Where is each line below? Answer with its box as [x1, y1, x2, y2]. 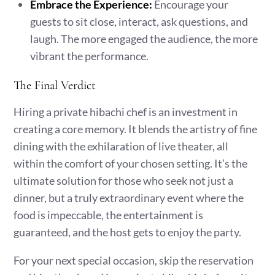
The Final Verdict [14, 78, 96, 93]
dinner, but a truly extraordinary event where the [14, 191, 244, 204]
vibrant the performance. [30, 49, 149, 63]
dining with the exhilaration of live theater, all [14, 139, 229, 153]
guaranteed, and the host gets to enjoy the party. [14, 225, 242, 239]
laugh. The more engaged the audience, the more [30, 32, 258, 45]
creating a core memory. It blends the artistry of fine [14, 122, 258, 136]
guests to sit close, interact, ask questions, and [30, 15, 249, 28]
